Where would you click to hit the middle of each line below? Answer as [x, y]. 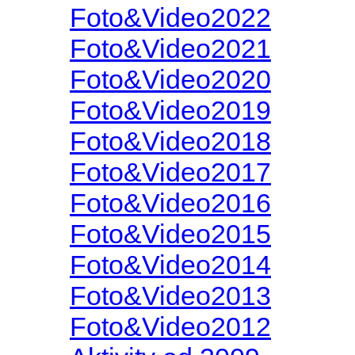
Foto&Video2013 [170, 296]
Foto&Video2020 [170, 79]
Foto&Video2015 [170, 234]
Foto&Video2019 [170, 110]
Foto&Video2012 [170, 326]
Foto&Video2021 [170, 48]
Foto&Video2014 [170, 265]
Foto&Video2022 [170, 17]
